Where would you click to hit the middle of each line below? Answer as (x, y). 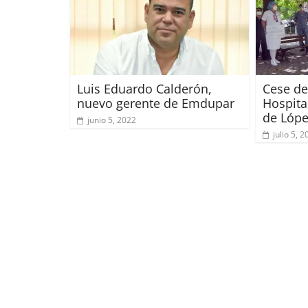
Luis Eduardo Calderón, (144, 88)
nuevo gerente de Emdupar (157, 103)
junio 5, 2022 (112, 120)
